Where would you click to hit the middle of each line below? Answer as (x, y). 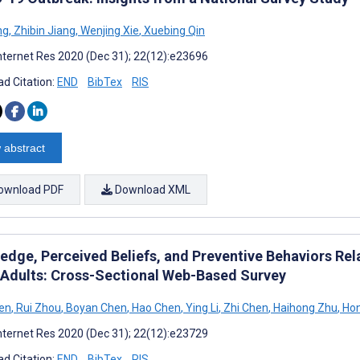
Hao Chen (155, 307)
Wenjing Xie (108, 30)
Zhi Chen (245, 307)
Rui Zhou (37, 307)
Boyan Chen (95, 307)
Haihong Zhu (304, 307)
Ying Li (201, 307)
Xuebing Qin (173, 30)
